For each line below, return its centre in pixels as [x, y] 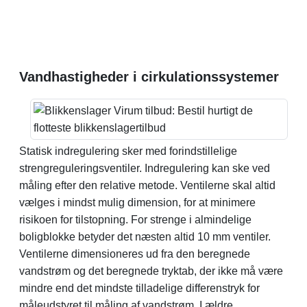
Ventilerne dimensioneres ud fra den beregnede [135, 254]
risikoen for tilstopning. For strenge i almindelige [135, 219]
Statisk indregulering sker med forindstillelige [128, 151]
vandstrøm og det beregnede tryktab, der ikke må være [151, 271]
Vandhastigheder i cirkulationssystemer [149, 76]
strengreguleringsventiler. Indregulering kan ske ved [145, 168]
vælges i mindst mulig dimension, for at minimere [137, 202]
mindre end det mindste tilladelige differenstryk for [139, 288]
